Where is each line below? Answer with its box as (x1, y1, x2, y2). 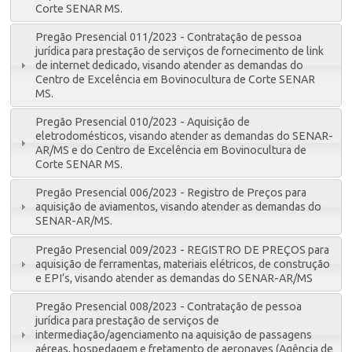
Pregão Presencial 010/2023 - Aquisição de (35, 115, 251, 129)
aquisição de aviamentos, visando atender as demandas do (35, 200, 322, 214)
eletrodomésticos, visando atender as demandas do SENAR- (35, 130, 334, 143)
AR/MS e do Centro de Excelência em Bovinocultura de (35, 144, 307, 157)
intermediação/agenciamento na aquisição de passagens (35, 328, 313, 342)
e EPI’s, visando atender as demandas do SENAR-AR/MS (35, 271, 313, 284)
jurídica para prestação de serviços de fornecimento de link (35, 44, 324, 57)
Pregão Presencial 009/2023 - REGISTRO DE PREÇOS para (35, 243, 330, 256)
